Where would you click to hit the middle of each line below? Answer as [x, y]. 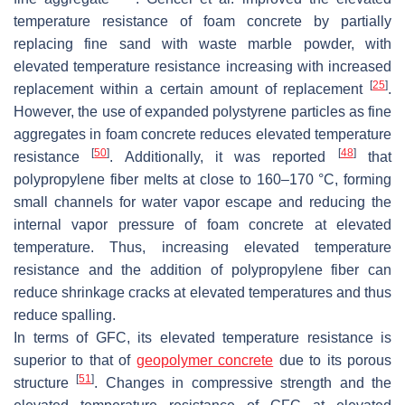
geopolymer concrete [205, 361]
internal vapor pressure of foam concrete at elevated [202, 225]
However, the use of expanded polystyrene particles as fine [202, 112]
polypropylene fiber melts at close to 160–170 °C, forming [202, 180]
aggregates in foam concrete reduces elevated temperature [202, 135]
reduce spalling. [65, 316]
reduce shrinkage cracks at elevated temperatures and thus [202, 293]
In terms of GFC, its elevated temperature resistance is [202, 338]
